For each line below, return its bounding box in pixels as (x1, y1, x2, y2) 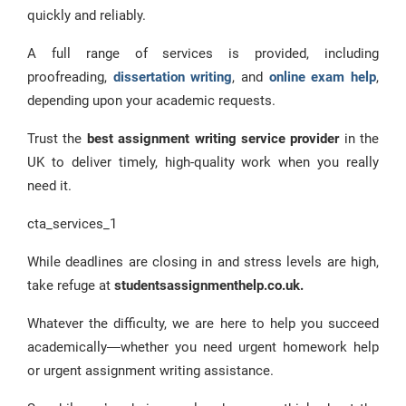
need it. (27, 178, 72, 194)
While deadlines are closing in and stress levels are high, (27, 254, 379, 270)
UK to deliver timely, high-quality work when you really (27, 154, 379, 170)
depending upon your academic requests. (27, 92, 275, 109)
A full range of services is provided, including (27, 45, 379, 62)
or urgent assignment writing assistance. (27, 362, 277, 379)
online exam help (268, 69, 377, 85)
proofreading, (27, 69, 113, 85)
